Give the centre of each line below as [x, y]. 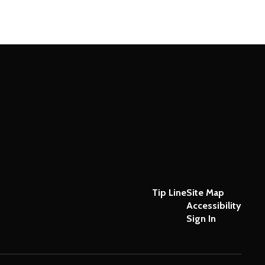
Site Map [205, 193]
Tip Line [169, 193]
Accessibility [214, 206]
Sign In [201, 219]
